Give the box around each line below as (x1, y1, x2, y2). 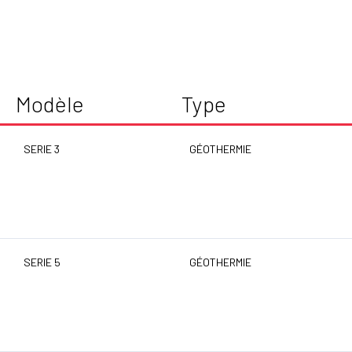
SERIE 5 (24, 255, 60, 269)
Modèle (16, 90, 84, 118)
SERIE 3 (24, 142, 60, 156)
